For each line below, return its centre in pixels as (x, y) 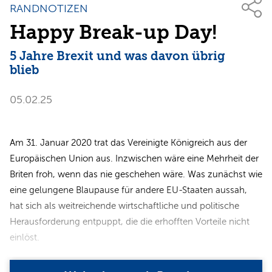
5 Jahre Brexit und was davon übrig (117, 56)
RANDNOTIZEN (49, 8)
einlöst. (25, 237)
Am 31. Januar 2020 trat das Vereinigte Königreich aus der (128, 142)
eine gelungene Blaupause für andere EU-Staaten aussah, (128, 190)
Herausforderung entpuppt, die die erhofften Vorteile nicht (130, 221)
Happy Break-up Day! (114, 32)
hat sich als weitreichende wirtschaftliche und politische (124, 206)
